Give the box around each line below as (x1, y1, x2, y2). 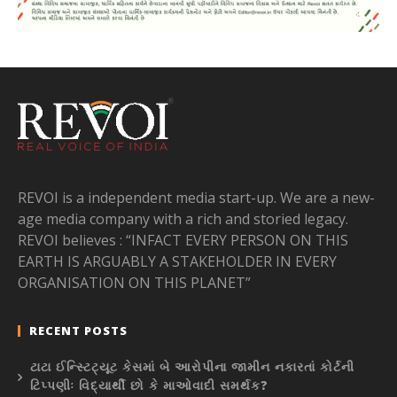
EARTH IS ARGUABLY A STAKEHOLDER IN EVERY (18, 251, 337, 271)
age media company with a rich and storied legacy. (18, 208, 348, 229)
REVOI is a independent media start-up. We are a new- (18, 187, 375, 207)
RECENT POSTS (29, 322, 128, 339)
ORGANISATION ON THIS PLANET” (18, 272, 251, 292)
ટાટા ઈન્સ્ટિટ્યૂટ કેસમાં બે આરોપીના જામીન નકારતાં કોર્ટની (30, 357, 354, 375)
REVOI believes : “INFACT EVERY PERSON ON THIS (18, 230, 348, 250)
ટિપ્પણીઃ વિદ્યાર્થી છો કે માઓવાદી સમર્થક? (30, 376, 269, 393)
